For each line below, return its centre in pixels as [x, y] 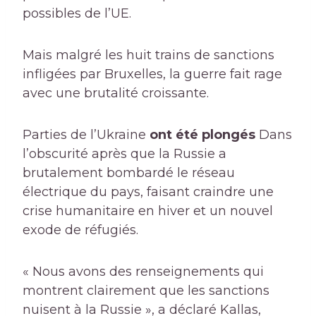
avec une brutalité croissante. [116, 93]
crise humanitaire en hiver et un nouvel [148, 211]
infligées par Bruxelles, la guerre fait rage [152, 74]
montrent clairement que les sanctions [146, 291]
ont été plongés [202, 135]
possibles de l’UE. [77, 14]
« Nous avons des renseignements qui [143, 272]
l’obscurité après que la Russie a [124, 154]
